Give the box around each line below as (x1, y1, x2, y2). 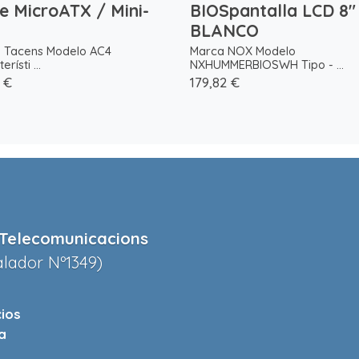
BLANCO (189, 20, 259, 42)
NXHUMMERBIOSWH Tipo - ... (189, 56, 344, 72)
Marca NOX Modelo (189, 42, 296, 58)
